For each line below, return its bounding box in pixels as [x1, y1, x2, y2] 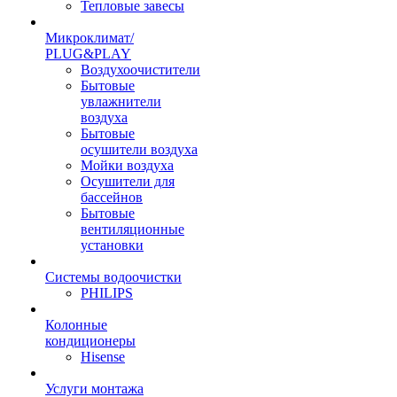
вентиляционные [81, 222, 184, 237]
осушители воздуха [81, 142, 198, 157]
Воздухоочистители [81, 62, 200, 77]
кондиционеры [45, 333, 136, 348]
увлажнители [81, 94, 161, 109]
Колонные [45, 317, 107, 332]
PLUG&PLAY [45, 46, 131, 61]
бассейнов [81, 190, 143, 205]
